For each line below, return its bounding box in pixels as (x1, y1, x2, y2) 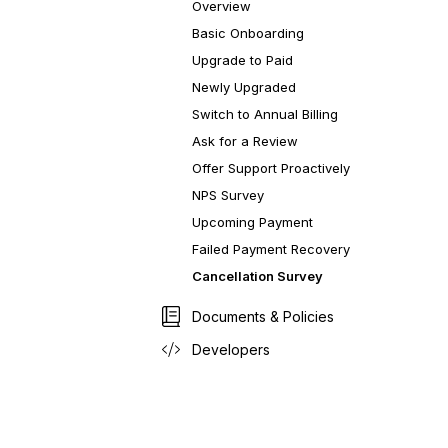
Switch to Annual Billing (192, 106, 338, 122)
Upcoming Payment (192, 214, 313, 230)
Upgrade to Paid (192, 52, 293, 68)
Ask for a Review (192, 133, 298, 149)
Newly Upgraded (192, 79, 296, 95)
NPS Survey (192, 187, 264, 203)
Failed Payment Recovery (192, 241, 350, 257)
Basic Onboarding (192, 25, 304, 41)
